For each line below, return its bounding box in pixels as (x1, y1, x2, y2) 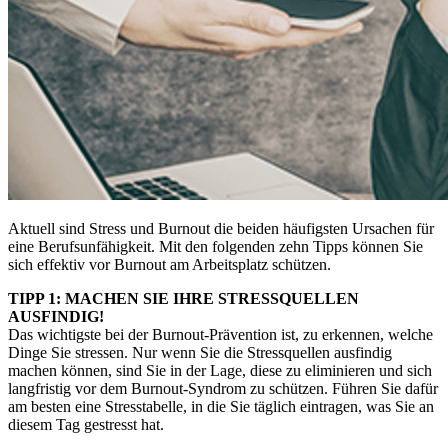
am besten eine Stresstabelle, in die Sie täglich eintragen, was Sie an (8, 397, 434, 415)
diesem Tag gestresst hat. (8, 415, 164, 433)
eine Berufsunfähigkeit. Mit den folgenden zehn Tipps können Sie (8, 237, 423, 255)
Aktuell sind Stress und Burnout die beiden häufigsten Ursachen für (8, 219, 434, 237)
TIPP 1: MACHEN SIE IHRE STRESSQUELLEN (8, 289, 359, 307)
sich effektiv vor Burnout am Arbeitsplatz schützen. (8, 255, 331, 273)
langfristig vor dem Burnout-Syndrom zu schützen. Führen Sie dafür (8, 379, 438, 397)
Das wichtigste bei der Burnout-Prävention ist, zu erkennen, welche (8, 325, 433, 343)
